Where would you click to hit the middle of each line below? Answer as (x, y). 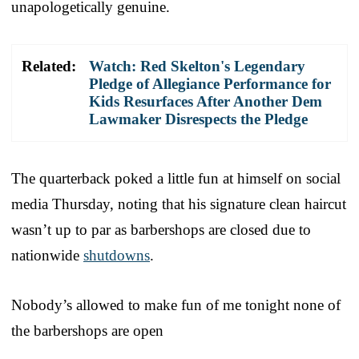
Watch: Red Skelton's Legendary (197, 66)
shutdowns (117, 255)
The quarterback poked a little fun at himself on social (176, 178)
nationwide (47, 255)
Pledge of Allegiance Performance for (210, 83)
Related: (49, 66)
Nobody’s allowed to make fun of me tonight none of (176, 305)
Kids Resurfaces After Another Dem (206, 101)
